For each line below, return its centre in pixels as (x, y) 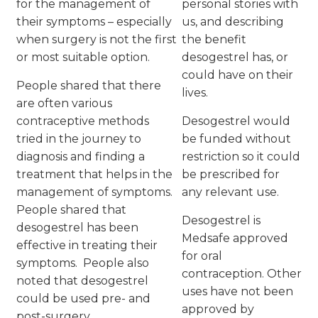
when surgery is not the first (97, 40)
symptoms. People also (83, 263)
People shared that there (89, 86)
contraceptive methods (83, 121)
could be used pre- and (83, 299)
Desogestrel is (221, 221)
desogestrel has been (77, 228)
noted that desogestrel (82, 281)
